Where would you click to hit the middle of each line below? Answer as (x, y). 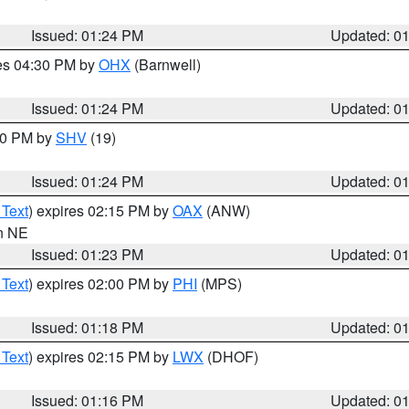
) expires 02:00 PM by (100, 283)
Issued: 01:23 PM (88, 254)
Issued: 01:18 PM (88, 327)
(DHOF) (231, 357)
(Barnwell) (166, 64)
